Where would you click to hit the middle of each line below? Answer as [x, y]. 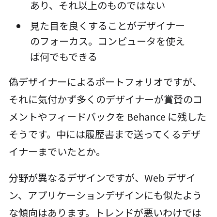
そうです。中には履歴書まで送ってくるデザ [104, 134]
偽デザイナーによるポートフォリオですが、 [105, 82]
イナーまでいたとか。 [57, 152]
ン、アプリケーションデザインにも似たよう [105, 195]
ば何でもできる [63, 57]
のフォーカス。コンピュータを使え [107, 41]
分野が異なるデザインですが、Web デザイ [102, 178]
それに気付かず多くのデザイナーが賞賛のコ [105, 99]
